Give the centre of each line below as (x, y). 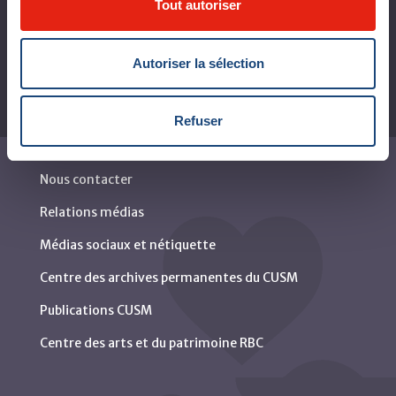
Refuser (198, 121)
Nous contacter (86, 179)
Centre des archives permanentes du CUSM (169, 278)
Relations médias (92, 212)
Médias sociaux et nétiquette (128, 245)
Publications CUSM (96, 310)
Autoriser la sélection (198, 63)
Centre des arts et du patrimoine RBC (152, 343)
